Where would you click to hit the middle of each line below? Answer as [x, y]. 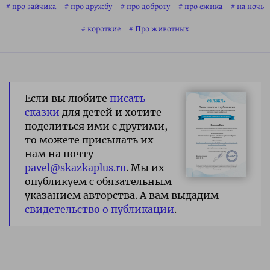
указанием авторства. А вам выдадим [122, 196]
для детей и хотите [111, 112]
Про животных [162, 29]
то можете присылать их [89, 140]
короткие [104, 29]
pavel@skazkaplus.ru [75, 168]
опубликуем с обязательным [98, 182]
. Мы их [145, 168]
